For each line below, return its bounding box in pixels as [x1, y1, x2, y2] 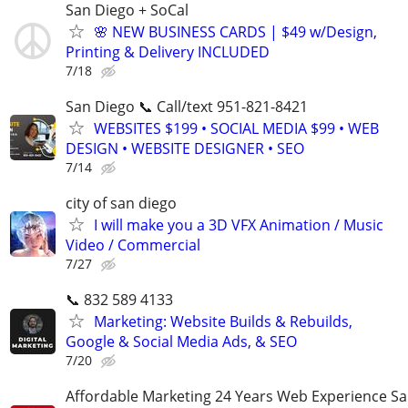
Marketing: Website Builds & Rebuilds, [94, 311, 352, 332]
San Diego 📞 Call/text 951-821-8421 [66, 96, 308, 117]
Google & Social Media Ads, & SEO [66, 331, 297, 352]
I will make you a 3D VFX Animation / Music [94, 214, 383, 235]
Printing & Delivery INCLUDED [66, 41, 270, 62]
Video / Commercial [66, 234, 200, 255]
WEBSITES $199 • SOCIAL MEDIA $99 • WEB [94, 117, 379, 138]
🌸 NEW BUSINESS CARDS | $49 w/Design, [94, 21, 377, 42]
